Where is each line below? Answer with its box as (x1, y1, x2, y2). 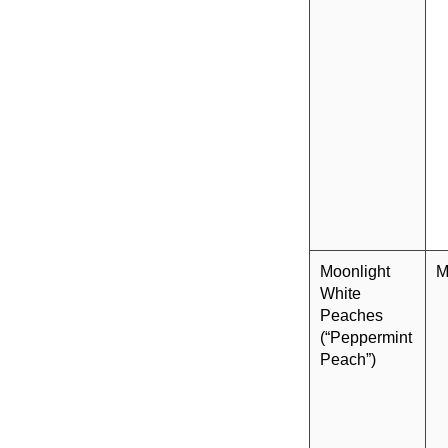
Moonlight (320, 263, 390, 281)
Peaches (320, 307, 383, 325)
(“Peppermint (320, 329, 412, 347)
